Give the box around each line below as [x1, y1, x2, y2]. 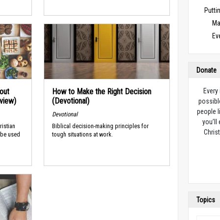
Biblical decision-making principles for [52, 122, 149, 130]
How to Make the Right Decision [52, 87, 151, 96]
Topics [196, 196, 216, 204]
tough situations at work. [52, 131, 113, 138]
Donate [196, 66, 217, 74]
